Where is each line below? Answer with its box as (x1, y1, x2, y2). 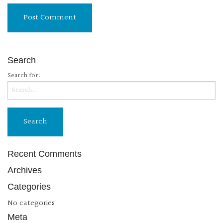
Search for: (7, 70, 40, 81)
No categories (7, 197, 55, 210)
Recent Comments (7, 148, 82, 159)
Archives (7, 165, 42, 175)
